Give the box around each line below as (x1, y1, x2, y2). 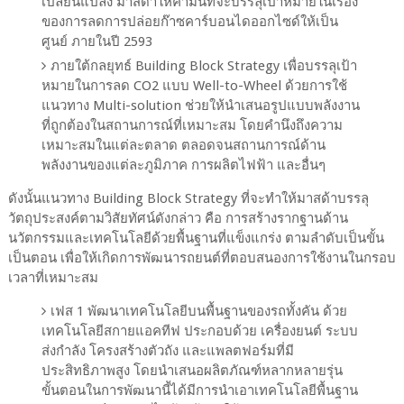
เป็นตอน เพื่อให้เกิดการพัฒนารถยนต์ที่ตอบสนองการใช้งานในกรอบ (7, 250, 396, 267)
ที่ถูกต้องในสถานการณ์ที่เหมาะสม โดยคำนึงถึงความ (41, 117, 344, 134)
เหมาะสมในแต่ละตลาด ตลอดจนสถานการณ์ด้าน (41, 137, 326, 154)
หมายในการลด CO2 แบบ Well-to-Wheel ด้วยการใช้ (41, 78, 348, 95)
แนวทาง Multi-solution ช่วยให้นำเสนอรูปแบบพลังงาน (41, 97, 361, 115)
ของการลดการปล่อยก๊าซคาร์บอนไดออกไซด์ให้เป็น (41, 14, 339, 31)
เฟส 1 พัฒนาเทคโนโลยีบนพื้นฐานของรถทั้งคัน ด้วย (50, 303, 348, 320)
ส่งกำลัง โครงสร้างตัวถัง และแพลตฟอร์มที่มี (41, 343, 295, 360)
